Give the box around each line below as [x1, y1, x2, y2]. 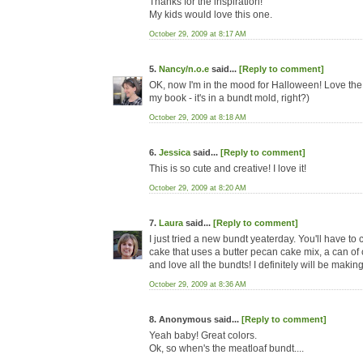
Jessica [159, 147, 190, 157]
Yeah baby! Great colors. [149, 330, 257, 341]
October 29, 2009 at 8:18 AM [149, 113, 246, 122]
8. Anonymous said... [149, 314, 241, 324]
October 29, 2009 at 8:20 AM [149, 184, 246, 192]
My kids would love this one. [149, 9, 272, 20]
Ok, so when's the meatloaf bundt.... [149, 343, 304, 354]
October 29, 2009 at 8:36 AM [149, 280, 246, 288]
